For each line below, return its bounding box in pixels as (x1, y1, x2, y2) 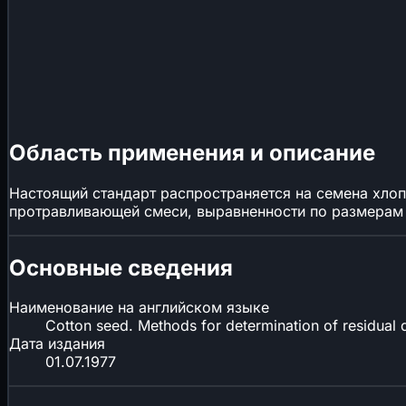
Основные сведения (9, 254, 233, 281)
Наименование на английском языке (9, 298, 269, 317)
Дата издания (9, 334, 105, 353)
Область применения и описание (9, 139, 375, 166)
